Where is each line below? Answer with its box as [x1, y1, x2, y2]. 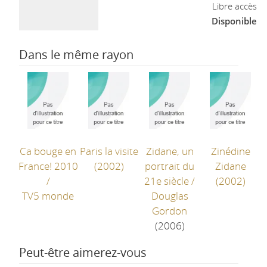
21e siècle [144, 174, 190, 188]
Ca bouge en [20, 144, 77, 158]
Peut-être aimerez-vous [18, 244, 147, 260]
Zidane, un [145, 144, 194, 158]
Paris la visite [79, 144, 138, 158]
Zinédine [210, 144, 250, 158]
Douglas [151, 189, 188, 203]
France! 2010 [18, 159, 78, 173]
